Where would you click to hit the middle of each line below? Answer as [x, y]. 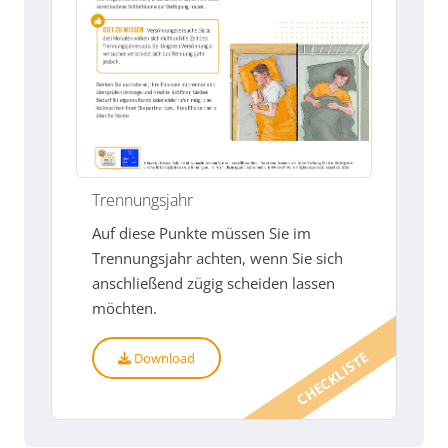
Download [163, 357]
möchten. [124, 308]
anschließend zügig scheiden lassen [213, 283]
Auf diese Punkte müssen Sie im [201, 233]
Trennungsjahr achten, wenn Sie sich [217, 258]
